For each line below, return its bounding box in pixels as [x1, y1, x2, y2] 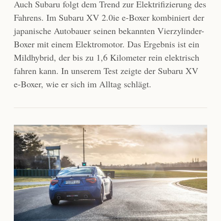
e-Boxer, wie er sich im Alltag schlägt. [14, 78, 151, 90]
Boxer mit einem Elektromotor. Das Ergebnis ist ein [14, 38, 199, 50]
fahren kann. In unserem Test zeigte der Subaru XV [14, 65, 198, 77]
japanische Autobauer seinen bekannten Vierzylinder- [14, 25, 204, 37]
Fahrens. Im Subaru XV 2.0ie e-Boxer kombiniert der [14, 11, 204, 24]
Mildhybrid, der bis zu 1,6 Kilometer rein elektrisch [14, 51, 199, 64]
